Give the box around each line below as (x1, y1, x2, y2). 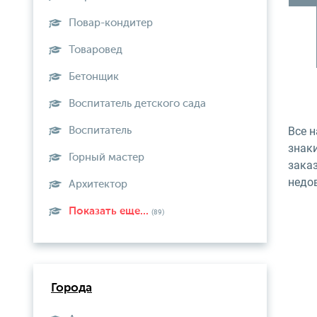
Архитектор (69, 179, 127, 190)
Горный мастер (69, 152, 144, 163)
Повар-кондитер (69, 18, 153, 28)
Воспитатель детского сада (69, 98, 206, 109)
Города (51, 282, 92, 294)
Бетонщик (69, 71, 119, 82)
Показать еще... (69, 206, 151, 217)
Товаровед (69, 45, 122, 55)
